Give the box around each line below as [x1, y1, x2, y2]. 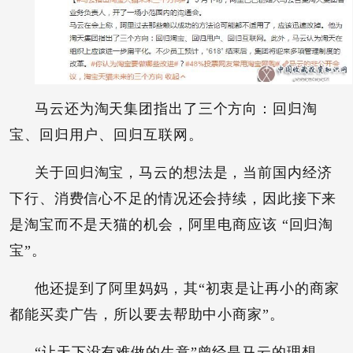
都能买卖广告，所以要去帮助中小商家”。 [9, 306, 284, 322]
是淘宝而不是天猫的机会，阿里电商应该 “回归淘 [9, 216, 334, 232]
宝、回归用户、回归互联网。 [9, 126, 203, 143]
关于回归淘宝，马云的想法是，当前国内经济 [35, 164, 333, 180]
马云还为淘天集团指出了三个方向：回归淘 [35, 100, 318, 117]
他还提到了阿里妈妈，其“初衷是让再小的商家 [35, 280, 340, 296]
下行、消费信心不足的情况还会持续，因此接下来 [9, 190, 337, 206]
